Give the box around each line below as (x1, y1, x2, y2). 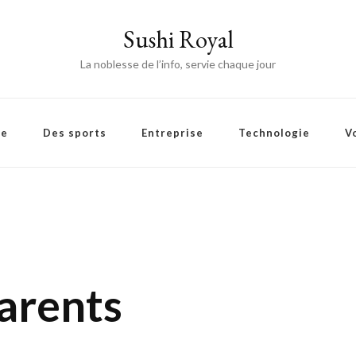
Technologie (238, 126, 310, 139)
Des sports (43, 126, 106, 139)
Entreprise (141, 126, 203, 139)
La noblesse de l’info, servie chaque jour (80, 57, 276, 71)
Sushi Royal (122, 24, 234, 55)
